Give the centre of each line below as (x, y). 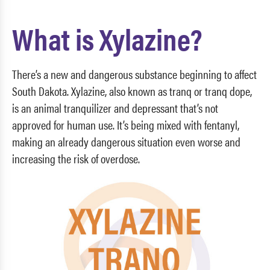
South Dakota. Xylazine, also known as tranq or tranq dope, (132, 90)
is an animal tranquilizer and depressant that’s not (115, 107)
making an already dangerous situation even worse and (126, 141)
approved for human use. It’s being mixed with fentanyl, (126, 124)
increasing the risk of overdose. (76, 158)
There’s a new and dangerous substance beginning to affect (134, 74)
